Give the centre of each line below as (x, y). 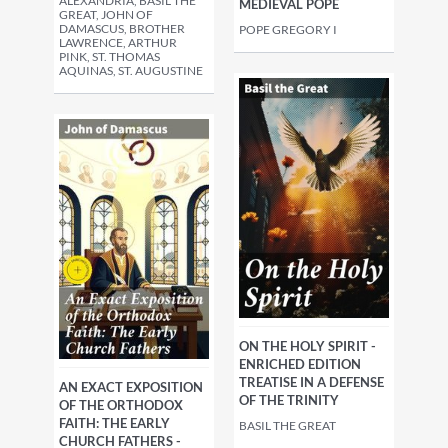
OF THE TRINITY (289, 400)
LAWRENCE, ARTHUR (118, 42)
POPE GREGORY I (288, 30)
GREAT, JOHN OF (106, 14)
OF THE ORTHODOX (121, 405)
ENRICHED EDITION (300, 364)
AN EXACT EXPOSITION (131, 387)
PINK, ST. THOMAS (109, 56)
